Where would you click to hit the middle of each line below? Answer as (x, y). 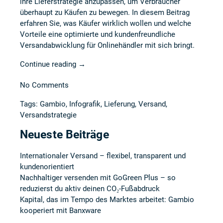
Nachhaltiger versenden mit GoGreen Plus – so (98, 178)
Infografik (85, 104)
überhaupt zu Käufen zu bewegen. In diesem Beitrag (105, 12)
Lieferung (119, 104)
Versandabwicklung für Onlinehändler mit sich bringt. (107, 45)
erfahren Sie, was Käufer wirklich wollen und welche (106, 23)
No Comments (44, 85)
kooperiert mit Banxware (60, 211)
